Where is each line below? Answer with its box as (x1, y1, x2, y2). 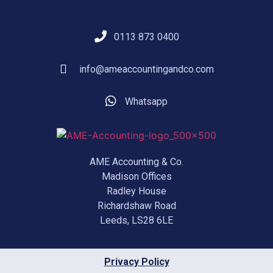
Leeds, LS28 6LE (100, 214, 173, 226)
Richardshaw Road (97, 199, 176, 211)
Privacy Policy (104, 255, 169, 268)
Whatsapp (125, 95, 168, 107)
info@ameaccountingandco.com (79, 63, 214, 75)
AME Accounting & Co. (90, 155, 183, 168)
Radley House (107, 185, 166, 197)
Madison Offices (101, 170, 172, 182)
